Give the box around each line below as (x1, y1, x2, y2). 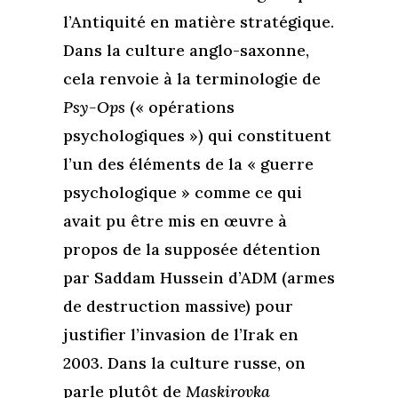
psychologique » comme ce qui (62, 181, 302, 203)
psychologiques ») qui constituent (62, 124, 331, 146)
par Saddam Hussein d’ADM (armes (62, 267, 335, 288)
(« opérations (124, 96, 235, 117)
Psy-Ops (62, 96, 125, 117)
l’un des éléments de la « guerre (62, 153, 314, 174)
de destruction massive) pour (62, 295, 293, 316)
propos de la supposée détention (62, 238, 321, 259)
